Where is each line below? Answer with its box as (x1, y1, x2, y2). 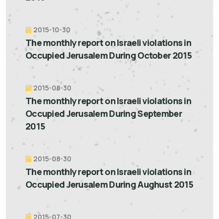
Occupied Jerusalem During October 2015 (25, 49, 192, 61)
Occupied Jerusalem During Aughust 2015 (25, 178, 194, 190)
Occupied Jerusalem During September (25, 108, 182, 119)
